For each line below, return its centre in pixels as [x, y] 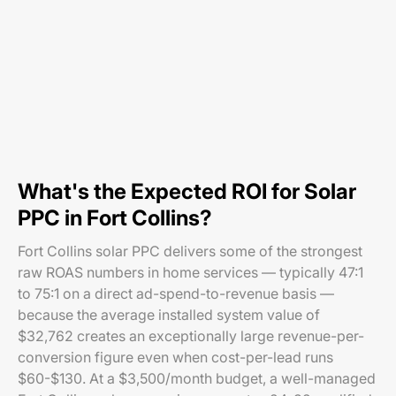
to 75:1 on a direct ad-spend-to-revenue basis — [176, 293]
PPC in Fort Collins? [115, 218]
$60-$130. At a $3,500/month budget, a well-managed [197, 378]
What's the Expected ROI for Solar [187, 191]
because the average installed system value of [169, 315]
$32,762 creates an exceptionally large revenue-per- [191, 336]
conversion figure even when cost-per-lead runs [175, 357]
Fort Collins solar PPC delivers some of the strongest [190, 251]
